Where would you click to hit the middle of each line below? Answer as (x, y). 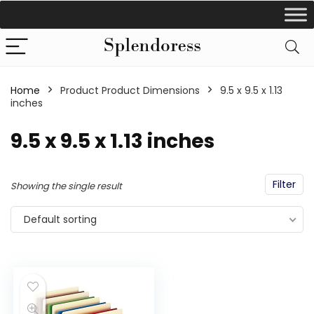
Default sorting (60, 219)
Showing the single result (66, 186)
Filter (284, 184)
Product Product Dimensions (130, 90)
